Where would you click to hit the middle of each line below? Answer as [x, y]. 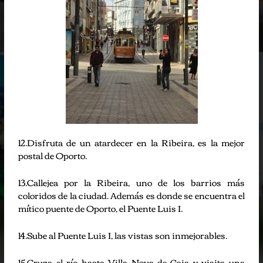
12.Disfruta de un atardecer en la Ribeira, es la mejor [131, 142]
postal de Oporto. [53, 155]
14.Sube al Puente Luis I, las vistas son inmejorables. [123, 235]
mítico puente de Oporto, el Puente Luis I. [101, 208]
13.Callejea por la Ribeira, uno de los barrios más [131, 182]
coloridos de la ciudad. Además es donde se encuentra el [131, 195]
